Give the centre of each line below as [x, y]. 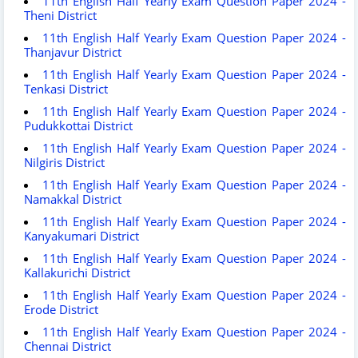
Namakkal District [73, 199]
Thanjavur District [73, 52]
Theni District [60, 15]
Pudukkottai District [78, 125]
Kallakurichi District [77, 272]
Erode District [61, 309]
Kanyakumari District [82, 235]
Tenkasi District [66, 88]
